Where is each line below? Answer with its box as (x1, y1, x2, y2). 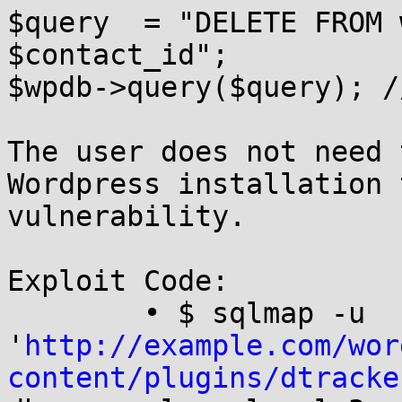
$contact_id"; (7, 39, 229, 71)
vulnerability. (7, 200, 246, 232)
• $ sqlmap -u (7, 297, 144, 329)
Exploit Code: (7, 265, 229, 297)
